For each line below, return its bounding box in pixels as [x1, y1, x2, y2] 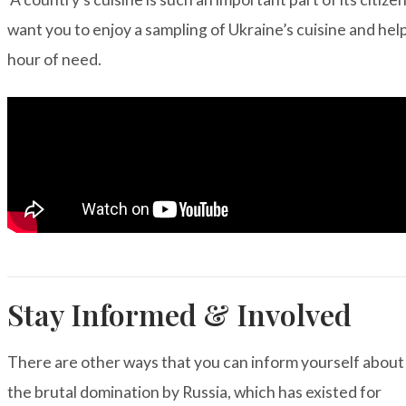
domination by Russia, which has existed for [77, 382, 382, 402]
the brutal [7, 382, 77, 402]
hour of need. [7, 49, 104, 69]
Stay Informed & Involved [7, 295, 352, 334]
